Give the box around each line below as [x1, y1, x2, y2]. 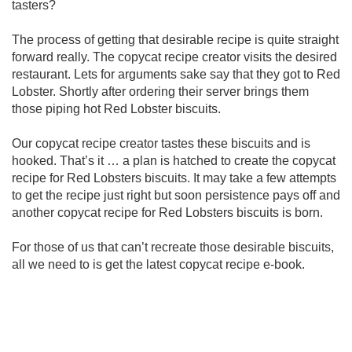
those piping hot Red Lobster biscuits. [12, 102, 221, 115]
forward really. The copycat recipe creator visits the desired [12, 50, 337, 64]
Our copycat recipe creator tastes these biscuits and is [12, 137, 310, 150]
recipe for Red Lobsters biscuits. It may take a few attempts [12, 171, 336, 185]
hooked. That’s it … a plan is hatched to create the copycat [12, 154, 335, 167]
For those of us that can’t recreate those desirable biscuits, [12, 240, 334, 254]
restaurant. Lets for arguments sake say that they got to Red [12, 68, 340, 81]
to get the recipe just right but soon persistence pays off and [12, 189, 340, 202]
